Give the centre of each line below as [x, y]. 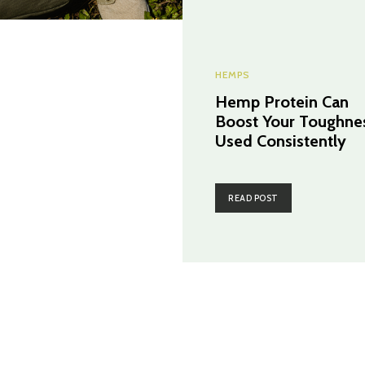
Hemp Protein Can [282, 101]
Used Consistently [281, 141]
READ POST [253, 198]
